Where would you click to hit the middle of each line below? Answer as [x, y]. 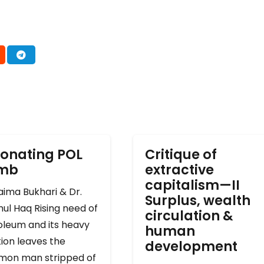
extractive [179, 170]
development [191, 247]
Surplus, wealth [197, 201]
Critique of [181, 155]
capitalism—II [192, 185]
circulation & [189, 216]
